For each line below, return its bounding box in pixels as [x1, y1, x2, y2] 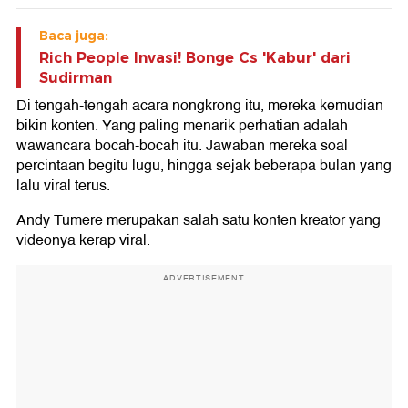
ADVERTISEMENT [163, 271, 245, 285]
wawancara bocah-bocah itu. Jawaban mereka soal [16, 134, 348, 158]
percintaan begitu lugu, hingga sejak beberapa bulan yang [16, 154, 392, 178]
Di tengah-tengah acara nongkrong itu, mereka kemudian [16, 94, 383, 118]
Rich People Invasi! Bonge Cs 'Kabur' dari [39, 49, 351, 67]
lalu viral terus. [16, 174, 110, 199]
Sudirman [39, 69, 112, 87]
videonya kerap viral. [16, 229, 150, 253]
